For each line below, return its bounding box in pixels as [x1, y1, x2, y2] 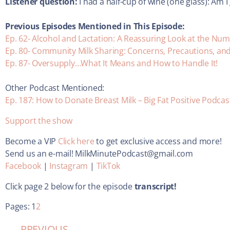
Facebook [5, 160, 42, 172]
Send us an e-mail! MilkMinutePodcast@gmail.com [5, 148, 193, 160]
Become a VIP [5, 136, 58, 147]
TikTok [96, 160, 121, 172]
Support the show [5, 115, 73, 127]
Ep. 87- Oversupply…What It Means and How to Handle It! [5, 57, 218, 69]
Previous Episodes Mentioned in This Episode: [5, 21, 185, 32]
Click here [57, 136, 94, 147]
